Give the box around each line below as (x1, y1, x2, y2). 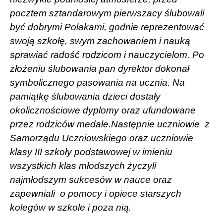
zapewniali (10, 188, 57, 199)
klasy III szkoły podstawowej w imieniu (10, 146, 172, 157)
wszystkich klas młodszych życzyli (10, 160, 156, 171)
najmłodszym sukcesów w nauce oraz (10, 174, 172, 185)
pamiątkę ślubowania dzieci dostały (10, 91, 161, 102)
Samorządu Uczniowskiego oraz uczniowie (10, 132, 193, 143)
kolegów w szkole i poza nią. (10, 202, 131, 213)
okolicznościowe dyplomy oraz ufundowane (10, 105, 196, 115)
